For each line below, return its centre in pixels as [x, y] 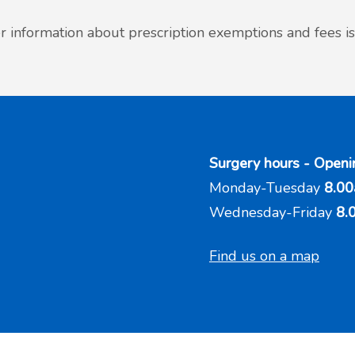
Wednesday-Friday [271, 212]
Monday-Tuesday [267, 187]
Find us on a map [264, 256]
